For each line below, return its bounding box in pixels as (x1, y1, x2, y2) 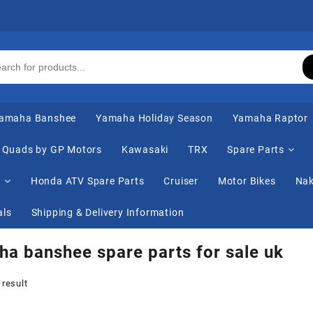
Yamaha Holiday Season (96, 112, 213, 124)
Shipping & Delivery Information (31, 207, 184, 219)
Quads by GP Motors (1, 144, 103, 156)
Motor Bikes (217, 175, 276, 187)
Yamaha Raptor (232, 112, 309, 124)
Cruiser (163, 175, 199, 187)
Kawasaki (121, 144, 169, 156)
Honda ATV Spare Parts (30, 175, 145, 187)
